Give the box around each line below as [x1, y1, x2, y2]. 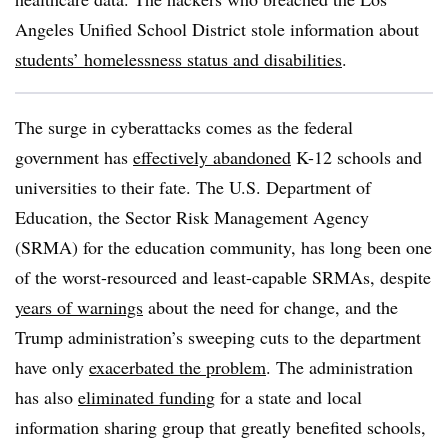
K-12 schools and [291, 145, 422, 169]
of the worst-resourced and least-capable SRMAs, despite [15, 265, 431, 289]
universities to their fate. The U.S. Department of [15, 175, 371, 199]
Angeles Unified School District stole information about [15, 17, 419, 41]
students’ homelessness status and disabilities [15, 47, 342, 71]
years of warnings [15, 295, 143, 319]
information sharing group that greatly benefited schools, [15, 415, 426, 439]
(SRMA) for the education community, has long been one [15, 235, 432, 259]
